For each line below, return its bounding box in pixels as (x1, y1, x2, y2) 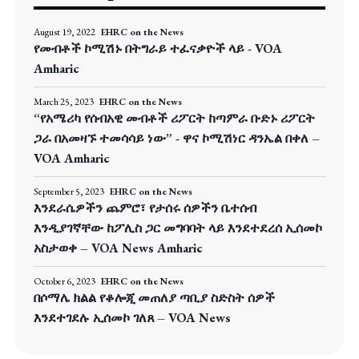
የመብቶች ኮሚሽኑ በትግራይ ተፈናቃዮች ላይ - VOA (34, 40, 282, 58)
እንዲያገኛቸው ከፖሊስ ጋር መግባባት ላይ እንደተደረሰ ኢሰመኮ (34, 220, 322, 237)
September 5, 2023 (34, 185, 104, 199)
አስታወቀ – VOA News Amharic (34, 240, 203, 257)
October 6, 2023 (34, 275, 95, 288)
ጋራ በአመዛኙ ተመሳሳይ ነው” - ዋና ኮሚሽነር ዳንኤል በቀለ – (34, 130, 320, 147)
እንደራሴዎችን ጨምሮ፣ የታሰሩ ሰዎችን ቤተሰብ (34, 200, 256, 217)
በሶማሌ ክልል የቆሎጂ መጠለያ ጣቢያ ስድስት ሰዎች (34, 289, 275, 307)
